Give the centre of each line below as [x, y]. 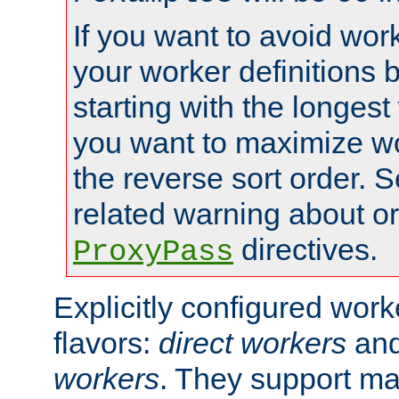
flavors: [106, 342]
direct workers [252, 342]
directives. [305, 249]
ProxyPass [153, 252]
